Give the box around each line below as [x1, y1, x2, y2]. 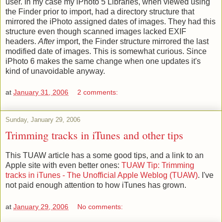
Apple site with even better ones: [5, 161, 121, 169]
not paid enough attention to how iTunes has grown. [5, 180, 186, 189]
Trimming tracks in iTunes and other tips [5, 128, 183, 143]
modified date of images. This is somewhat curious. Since [5, 47, 207, 55]
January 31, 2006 [13, 88, 68, 97]
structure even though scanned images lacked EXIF [5, 27, 186, 36]
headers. [5, 37, 38, 46]
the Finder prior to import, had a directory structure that [5, 7, 194, 16]
